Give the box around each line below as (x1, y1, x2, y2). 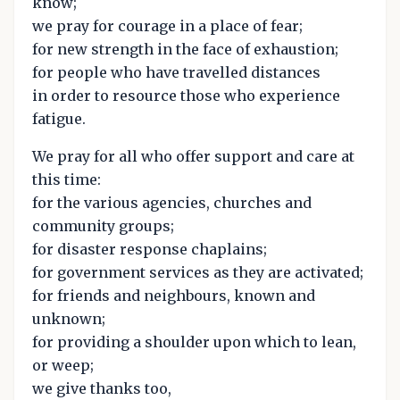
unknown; (32, 309, 105, 328)
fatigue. (32, 109, 86, 128)
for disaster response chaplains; (32, 239, 267, 258)
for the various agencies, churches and (32, 193, 312, 212)
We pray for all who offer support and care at (32, 146, 354, 165)
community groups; (32, 216, 174, 235)
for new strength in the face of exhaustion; (32, 39, 338, 58)
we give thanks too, (32, 379, 171, 397)
